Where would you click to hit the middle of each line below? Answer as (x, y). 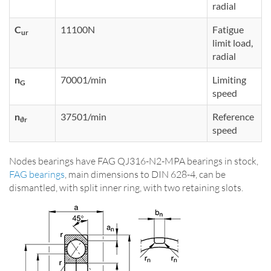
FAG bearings (37, 174)
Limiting (229, 79)
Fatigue (228, 29)
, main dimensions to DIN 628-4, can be (145, 174)
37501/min (83, 116)
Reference (233, 116)
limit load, (233, 42)
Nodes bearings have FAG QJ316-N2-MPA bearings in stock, (134, 161)
